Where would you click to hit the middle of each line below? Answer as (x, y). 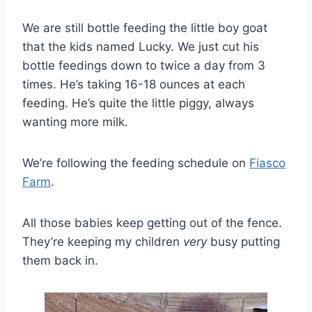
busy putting (243, 242)
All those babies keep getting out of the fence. (152, 223)
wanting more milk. (75, 122)
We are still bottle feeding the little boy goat (145, 28)
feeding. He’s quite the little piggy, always (138, 103)
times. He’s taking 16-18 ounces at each (134, 85)
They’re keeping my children (103, 242)
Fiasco (267, 163)
